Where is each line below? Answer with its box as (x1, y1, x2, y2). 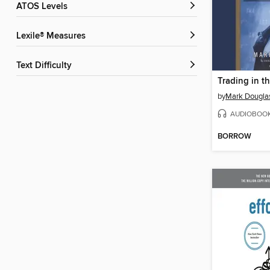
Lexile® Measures (21, 31, 86, 42)
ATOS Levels (22, 1, 67, 13)
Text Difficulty (20, 60, 72, 72)
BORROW (218, 131, 251, 142)
